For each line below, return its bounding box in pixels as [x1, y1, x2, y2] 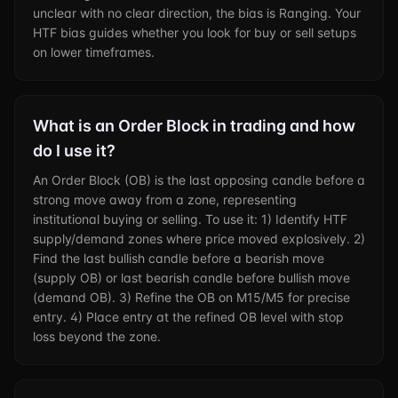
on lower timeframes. [33, 44, 155, 60]
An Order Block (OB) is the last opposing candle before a [33, 172, 365, 187]
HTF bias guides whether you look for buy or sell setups [33, 25, 356, 40]
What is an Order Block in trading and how [33, 116, 355, 135]
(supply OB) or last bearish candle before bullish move [33, 270, 350, 285]
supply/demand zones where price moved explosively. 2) [33, 231, 365, 246]
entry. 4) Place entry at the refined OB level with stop [33, 309, 344, 324]
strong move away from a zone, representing [33, 192, 297, 207]
